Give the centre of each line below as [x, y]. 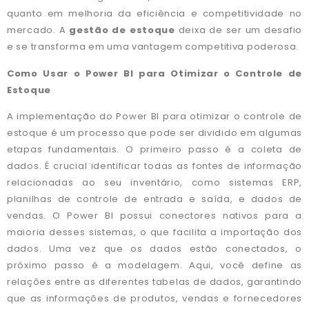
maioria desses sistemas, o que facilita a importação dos [154, 232]
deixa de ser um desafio [238, 30]
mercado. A [38, 30]
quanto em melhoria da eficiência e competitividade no [154, 14]
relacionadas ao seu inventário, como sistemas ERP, [154, 183]
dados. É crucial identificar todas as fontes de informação [154, 166]
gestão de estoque [122, 30]
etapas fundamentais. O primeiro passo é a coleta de [154, 150]
